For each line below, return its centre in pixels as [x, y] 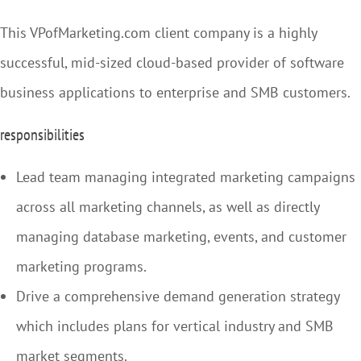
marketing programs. [81, 266]
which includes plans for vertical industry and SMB [175, 326]
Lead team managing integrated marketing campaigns [186, 177]
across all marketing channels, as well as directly [168, 207]
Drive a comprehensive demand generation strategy [178, 296]
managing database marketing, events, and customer [181, 237]
